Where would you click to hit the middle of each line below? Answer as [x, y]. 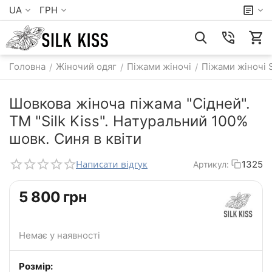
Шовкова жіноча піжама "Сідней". [130, 104]
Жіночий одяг [86, 66]
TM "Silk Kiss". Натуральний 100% [129, 121]
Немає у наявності [59, 236]
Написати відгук [112, 164]
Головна [27, 66]
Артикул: [211, 164]
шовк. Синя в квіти [75, 139]
